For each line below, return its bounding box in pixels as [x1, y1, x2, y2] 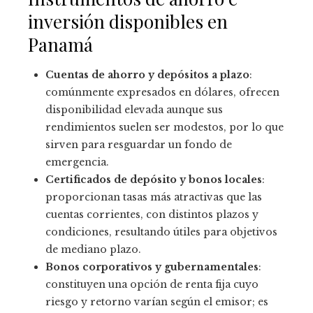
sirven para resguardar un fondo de [45, 138, 232, 152]
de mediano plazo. [45, 243, 141, 256]
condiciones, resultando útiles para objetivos [45, 226, 277, 239]
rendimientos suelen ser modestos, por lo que [45, 121, 284, 134]
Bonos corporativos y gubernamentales [45, 261, 259, 274]
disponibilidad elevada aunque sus [45, 103, 223, 117]
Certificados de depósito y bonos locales [45, 173, 262, 187]
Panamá [28, 32, 93, 57]
